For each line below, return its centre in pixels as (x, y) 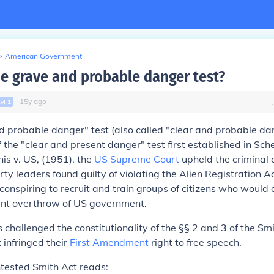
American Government (43, 56)
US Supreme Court (137, 159)
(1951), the (67, 159)
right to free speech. (195, 242)
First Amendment (109, 242)
